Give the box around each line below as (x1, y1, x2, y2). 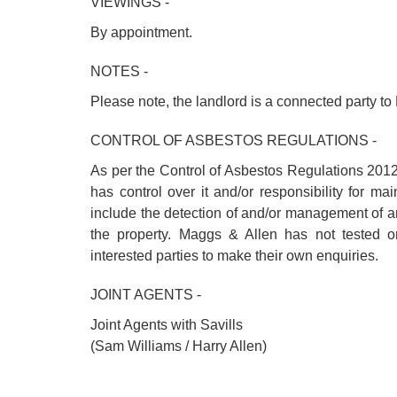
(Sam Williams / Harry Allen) (90, 339, 267, 354)
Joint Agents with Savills (90, 317, 243, 332)
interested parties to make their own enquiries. (90, 248, 378, 263)
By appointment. (90, 25, 192, 40)
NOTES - (90, 64, 148, 79)
